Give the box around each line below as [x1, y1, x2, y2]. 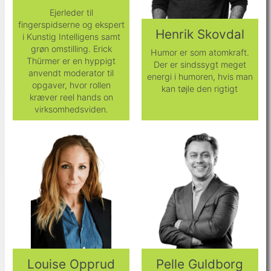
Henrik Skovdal [155, 27, 244, 42]
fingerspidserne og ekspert [18, 19, 125, 30]
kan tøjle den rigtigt [162, 83, 238, 94]
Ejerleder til [49, 7, 93, 18]
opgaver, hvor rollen [31, 79, 111, 90]
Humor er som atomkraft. [150, 47, 249, 58]
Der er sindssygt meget [153, 59, 246, 70]
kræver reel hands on [29, 91, 113, 102]
